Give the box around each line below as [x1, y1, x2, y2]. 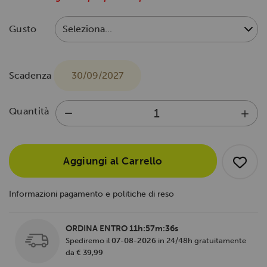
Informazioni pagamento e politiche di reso [9, 188, 174, 199]
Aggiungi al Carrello [63, 154, 163, 167]
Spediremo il [66, 235, 111, 245]
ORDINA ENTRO [66, 223, 129, 234]
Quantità [9, 105, 49, 117]
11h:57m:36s [129, 223, 178, 234]
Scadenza [9, 69, 51, 81]
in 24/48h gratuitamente [156, 235, 246, 245]
